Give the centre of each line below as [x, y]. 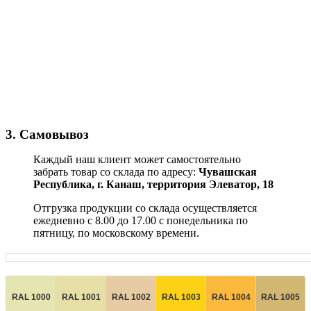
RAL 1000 [31, 297]
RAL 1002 [131, 297]
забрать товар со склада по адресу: [116, 171]
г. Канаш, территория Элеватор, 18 [185, 184]
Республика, [65, 184]
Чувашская [228, 171]
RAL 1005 [280, 297]
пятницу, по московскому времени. [116, 233]
